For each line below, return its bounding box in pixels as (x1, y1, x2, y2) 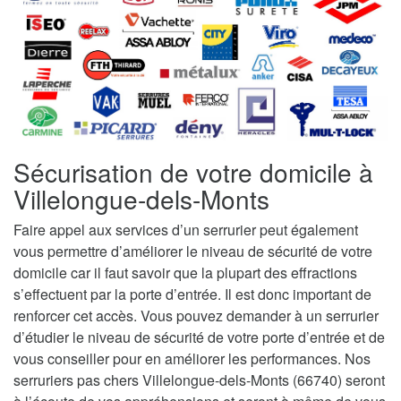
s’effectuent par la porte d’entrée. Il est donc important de (13, 284, 371, 305)
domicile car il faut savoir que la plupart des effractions (13, 262, 357, 284)
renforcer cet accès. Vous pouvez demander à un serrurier (13, 305, 379, 327)
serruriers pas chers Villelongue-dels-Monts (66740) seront (13, 370, 385, 391)
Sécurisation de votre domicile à (13, 154, 373, 191)
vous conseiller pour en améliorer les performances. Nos (13, 348, 371, 370)
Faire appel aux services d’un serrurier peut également (13, 219, 358, 241)
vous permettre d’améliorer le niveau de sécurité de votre (13, 241, 372, 262)
